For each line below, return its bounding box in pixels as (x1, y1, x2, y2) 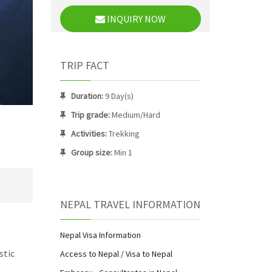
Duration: (70, 90, 105, 101)
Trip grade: (70, 109, 110, 120)
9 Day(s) (104, 90, 134, 101)
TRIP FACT (59, 58, 109, 72)
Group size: (70, 147, 112, 158)
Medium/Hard (109, 109, 160, 120)
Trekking (106, 128, 140, 139)
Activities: (70, 128, 107, 139)
